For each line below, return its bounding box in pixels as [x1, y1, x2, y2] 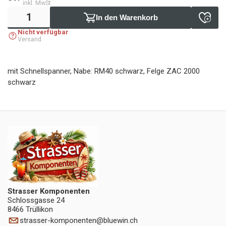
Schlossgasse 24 [8, 196, 65, 205]
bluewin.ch [103, 216, 138, 225]
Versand [18, 35, 41, 43]
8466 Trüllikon [8, 205, 53, 214]
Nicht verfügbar [18, 28, 69, 36]
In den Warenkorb [95, 13, 158, 22]
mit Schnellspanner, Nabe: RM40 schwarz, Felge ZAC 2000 [8, 67, 200, 76]
